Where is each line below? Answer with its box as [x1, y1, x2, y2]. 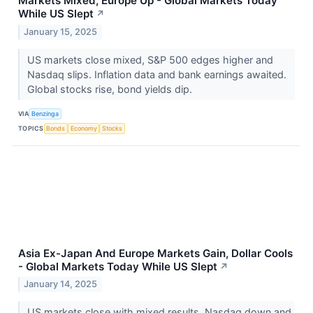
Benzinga [31, 110, 59, 118]
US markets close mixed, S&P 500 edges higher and [27, 53, 273, 66]
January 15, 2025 [24, 26, 98, 37]
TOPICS [18, 124, 44, 133]
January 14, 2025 [24, 279, 98, 290]
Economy [70, 124, 97, 133]
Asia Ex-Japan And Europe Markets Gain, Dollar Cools [18, 246, 293, 260]
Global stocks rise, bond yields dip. [27, 82, 195, 95]
